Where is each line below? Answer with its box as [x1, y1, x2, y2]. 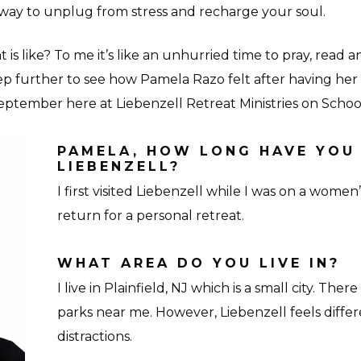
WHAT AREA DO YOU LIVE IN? [56, 255, 340, 271]
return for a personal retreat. [56, 208, 244, 223]
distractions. [56, 329, 132, 344]
